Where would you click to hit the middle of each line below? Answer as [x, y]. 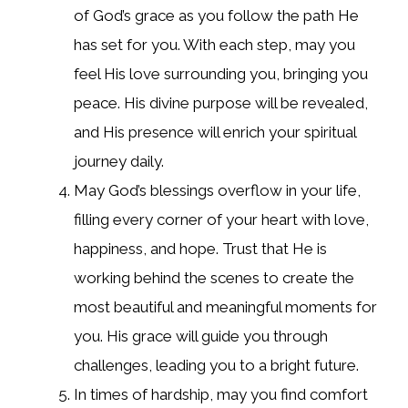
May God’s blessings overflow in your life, [217, 190]
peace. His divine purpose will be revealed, [221, 102]
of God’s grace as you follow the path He [216, 15]
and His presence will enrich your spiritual [215, 132]
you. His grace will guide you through [201, 336]
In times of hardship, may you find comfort [221, 394]
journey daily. [119, 161]
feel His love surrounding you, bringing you [221, 73]
